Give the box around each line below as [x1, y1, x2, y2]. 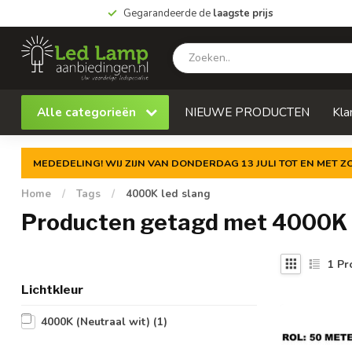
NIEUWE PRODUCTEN [185, 104, 310, 120]
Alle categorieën [37, 104, 139, 120]
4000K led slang [126, 187, 211, 201]
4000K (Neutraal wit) [41, 314, 153, 329]
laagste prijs [212, 6, 273, 20]
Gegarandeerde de [123, 6, 213, 20]
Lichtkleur [21, 282, 83, 297]
